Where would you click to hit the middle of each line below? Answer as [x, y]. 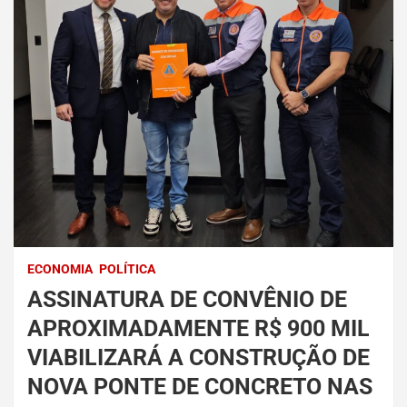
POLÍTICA [127, 269]
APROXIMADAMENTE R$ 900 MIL [199, 329]
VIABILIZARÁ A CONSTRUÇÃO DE [199, 358]
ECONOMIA [60, 269]
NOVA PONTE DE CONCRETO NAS [200, 387]
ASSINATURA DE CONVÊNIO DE [187, 300]
